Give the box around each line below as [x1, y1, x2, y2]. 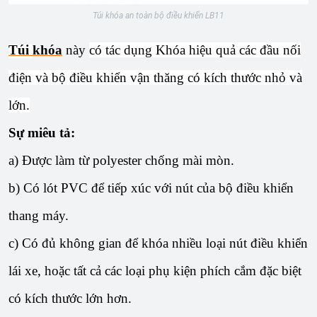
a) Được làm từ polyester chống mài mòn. [8, 152, 234, 168]
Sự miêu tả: [8, 125, 75, 140]
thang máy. [8, 207, 69, 223]
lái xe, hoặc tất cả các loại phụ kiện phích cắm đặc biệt [8, 263, 301, 278]
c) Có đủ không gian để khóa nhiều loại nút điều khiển [8, 235, 308, 250]
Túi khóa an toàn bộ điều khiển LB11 [93, 10, 224, 21]
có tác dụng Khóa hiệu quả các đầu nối [89, 42, 301, 57]
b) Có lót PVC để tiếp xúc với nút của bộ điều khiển [8, 180, 294, 195]
